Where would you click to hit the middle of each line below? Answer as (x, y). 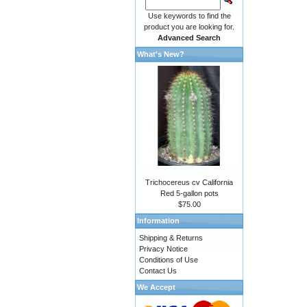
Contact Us (158, 271)
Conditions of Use (169, 260)
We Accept (156, 287)
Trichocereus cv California (189, 183)
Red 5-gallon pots (189, 194)
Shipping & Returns (171, 238)
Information (158, 221)
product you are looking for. (189, 27)
